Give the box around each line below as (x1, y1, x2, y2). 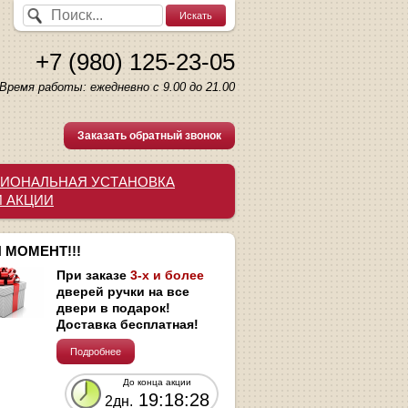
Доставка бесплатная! (56, 316, 199, 331)
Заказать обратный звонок (77, 129, 221, 142)
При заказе (56, 267, 130, 282)
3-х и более (130, 267, 204, 282)
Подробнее (70, 345, 121, 357)
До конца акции (123, 376, 191, 387)
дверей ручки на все (56, 283, 189, 299)
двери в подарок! (56, 300, 170, 315)
